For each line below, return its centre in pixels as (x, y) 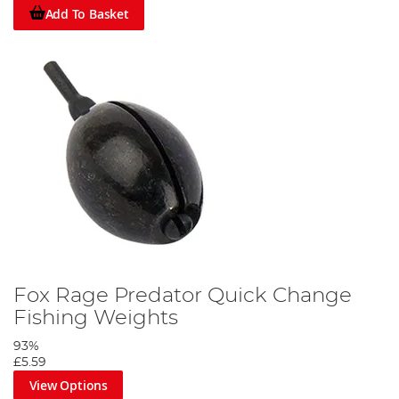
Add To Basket (87, 13)
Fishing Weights (96, 318)
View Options (68, 385)
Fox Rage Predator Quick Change (183, 295)
